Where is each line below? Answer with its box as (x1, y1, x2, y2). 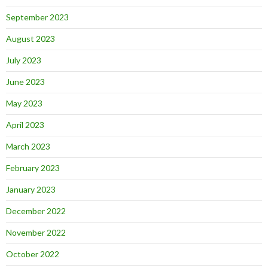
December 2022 (6, 206, 66, 216)
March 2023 (6, 141, 50, 151)
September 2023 (6, 12, 69, 22)
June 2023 (6, 77, 45, 87)
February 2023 (6, 163, 60, 173)
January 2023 (6, 184, 56, 194)
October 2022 (6, 249, 59, 259)
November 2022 (6, 227, 66, 237)
